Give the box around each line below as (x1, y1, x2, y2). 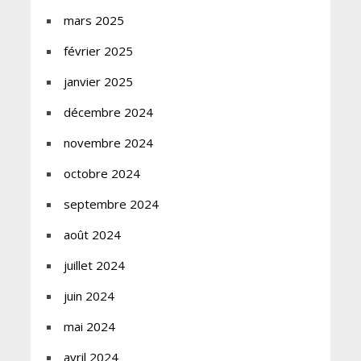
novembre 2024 (63, 134, 153, 151)
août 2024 (63, 226, 121, 243)
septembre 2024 (63, 195, 159, 212)
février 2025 (63, 42, 133, 59)
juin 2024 (63, 287, 114, 304)
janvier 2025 (63, 73, 133, 89)
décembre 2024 (63, 103, 153, 120)
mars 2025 (63, 11, 124, 28)
